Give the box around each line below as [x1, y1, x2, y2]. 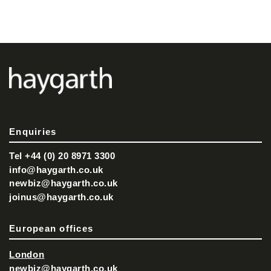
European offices [9, 223, 93, 233]
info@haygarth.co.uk [9, 164, 103, 175]
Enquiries [9, 126, 57, 137]
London [9, 249, 45, 260]
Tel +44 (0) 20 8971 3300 [9, 151, 115, 162]
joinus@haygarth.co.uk [9, 191, 114, 202]
